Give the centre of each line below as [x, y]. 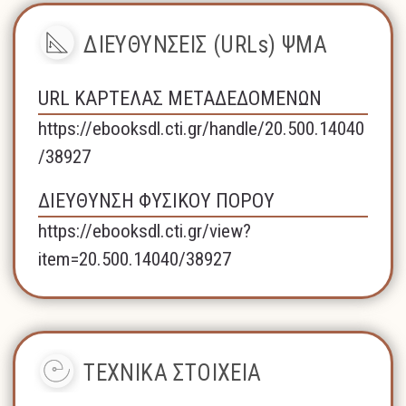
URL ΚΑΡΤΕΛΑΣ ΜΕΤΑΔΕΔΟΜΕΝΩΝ [180, 98]
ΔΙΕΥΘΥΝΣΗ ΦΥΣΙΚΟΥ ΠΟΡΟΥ [157, 200]
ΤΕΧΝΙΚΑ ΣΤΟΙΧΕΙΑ [173, 372]
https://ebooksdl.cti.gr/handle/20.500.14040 [202, 128]
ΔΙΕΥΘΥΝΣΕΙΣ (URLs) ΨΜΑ [206, 44]
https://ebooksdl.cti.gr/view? [145, 231]
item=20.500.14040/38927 [135, 259]
